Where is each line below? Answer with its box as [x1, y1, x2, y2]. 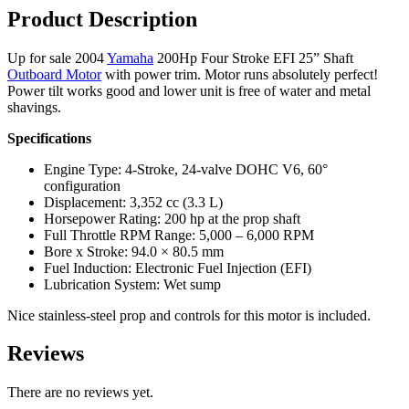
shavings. [7, 99, 61, 115]
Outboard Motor [7, 66, 101, 82]
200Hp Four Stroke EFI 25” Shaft [153, 49, 353, 66]
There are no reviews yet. [7, 384, 153, 401]
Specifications [7, 130, 91, 146]
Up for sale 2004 [7, 49, 107, 66]
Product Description [7, 6, 197, 31]
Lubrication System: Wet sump [44, 276, 221, 292]
